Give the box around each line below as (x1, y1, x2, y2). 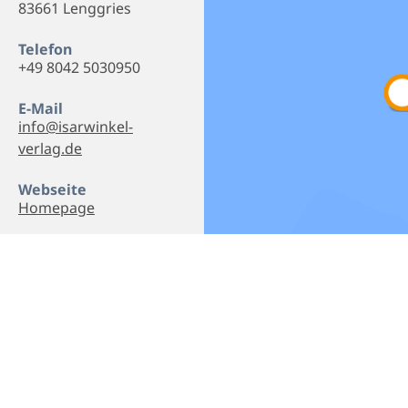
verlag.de (18, 138, 82, 158)
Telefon (18, 38, 72, 59)
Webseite (18, 178, 87, 199)
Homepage (18, 197, 95, 218)
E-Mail (18, 97, 63, 118)
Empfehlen (124, 320, 208, 342)
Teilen (260, 320, 307, 342)
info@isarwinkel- (18, 116, 133, 137)
